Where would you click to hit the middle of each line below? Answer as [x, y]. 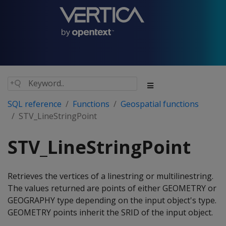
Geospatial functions [160, 104]
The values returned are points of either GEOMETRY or [112, 188]
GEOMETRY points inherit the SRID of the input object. [110, 212]
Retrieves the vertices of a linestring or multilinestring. [110, 176]
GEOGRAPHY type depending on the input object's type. [112, 200]
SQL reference [35, 104]
